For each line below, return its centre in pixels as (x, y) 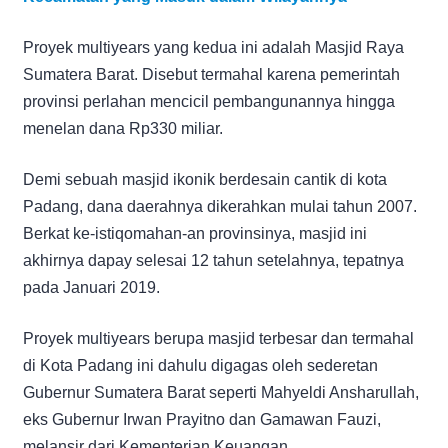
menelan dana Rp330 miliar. (123, 128)
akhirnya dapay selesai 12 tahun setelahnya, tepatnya (213, 260)
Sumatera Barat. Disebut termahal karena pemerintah (211, 74)
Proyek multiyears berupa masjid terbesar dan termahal (218, 338)
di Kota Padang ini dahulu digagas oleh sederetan (200, 365)
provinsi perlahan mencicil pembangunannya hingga (209, 101)
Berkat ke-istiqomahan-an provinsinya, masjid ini (195, 233)
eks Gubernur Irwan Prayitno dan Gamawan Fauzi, (202, 419)
